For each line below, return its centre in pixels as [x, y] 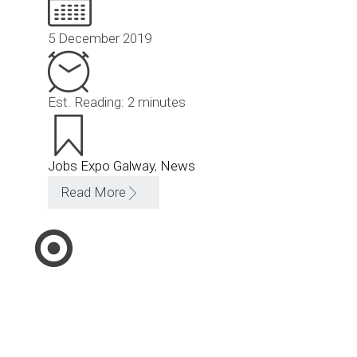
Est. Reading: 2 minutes [117, 102]
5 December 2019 [100, 38]
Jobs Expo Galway [101, 166]
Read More [93, 192]
